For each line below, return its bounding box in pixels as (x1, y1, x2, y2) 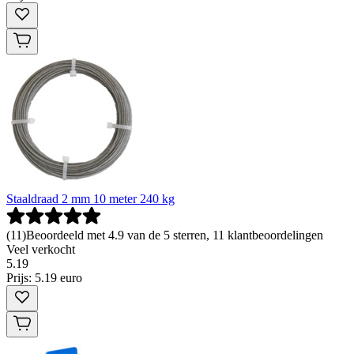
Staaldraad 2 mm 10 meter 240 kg (6, 192, 175, 206)
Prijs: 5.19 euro (6, 271, 82, 285)
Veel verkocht (6, 243, 75, 257)
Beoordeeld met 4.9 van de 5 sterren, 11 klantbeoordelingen (26, 228, 323, 243)
